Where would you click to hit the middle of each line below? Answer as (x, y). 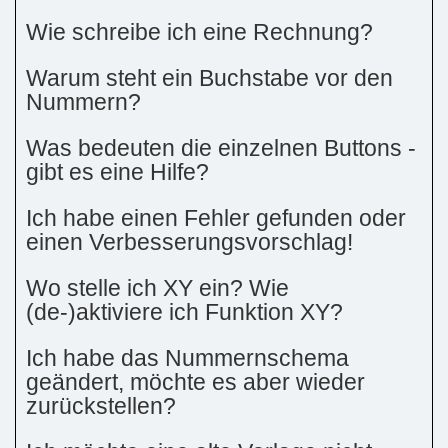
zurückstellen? (101, 406)
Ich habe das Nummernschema (187, 358)
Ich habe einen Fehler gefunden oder (216, 218)
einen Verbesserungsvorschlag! (189, 242)
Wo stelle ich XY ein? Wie (157, 288)
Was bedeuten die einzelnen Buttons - (221, 148)
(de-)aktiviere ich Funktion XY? (184, 312)
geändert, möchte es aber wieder (195, 382)
